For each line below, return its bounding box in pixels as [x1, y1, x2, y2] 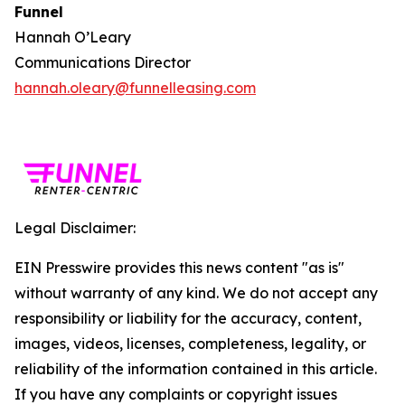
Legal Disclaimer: [14, 219, 136, 237]
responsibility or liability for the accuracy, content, [14, 309, 362, 327]
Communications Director [14, 53, 191, 71]
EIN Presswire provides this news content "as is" [14, 259, 344, 277]
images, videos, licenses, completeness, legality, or [14, 334, 366, 353]
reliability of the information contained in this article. [14, 360, 377, 378]
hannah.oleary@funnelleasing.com [14, 79, 256, 97]
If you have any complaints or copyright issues [14, 385, 337, 403]
